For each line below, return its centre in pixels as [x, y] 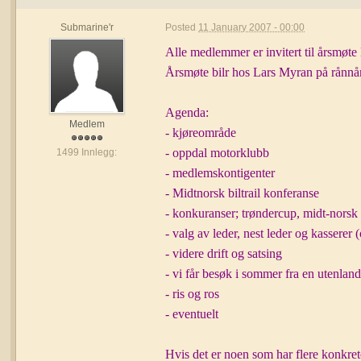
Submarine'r [87, 27]
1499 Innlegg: [87, 152]
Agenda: [187, 112]
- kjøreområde [201, 133]
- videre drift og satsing [224, 253]
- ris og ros [193, 294]
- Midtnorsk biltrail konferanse [243, 193]
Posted [182, 27]
